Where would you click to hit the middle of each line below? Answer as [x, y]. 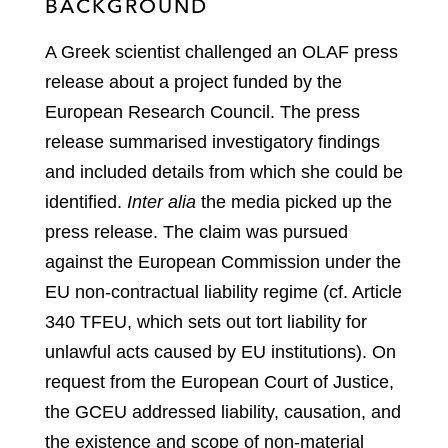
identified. [86, 202]
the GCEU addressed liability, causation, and [223, 412]
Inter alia [161, 202]
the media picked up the [294, 202]
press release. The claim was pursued [196, 232]
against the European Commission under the [223, 262]
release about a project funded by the [193, 82]
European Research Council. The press [202, 112]
